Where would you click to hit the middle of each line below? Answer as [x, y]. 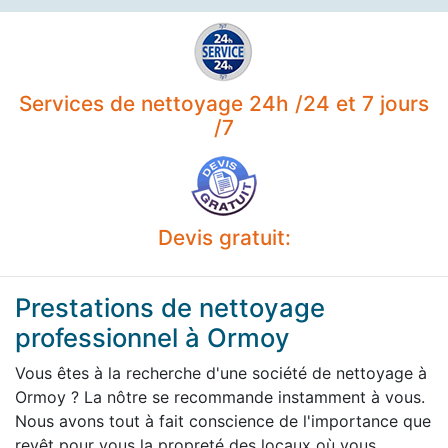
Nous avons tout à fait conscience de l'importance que [223, 420]
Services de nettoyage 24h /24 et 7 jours [224, 103]
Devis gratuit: [224, 237]
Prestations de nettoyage [170, 307]
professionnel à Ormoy [152, 337]
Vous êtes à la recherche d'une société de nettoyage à [221, 372]
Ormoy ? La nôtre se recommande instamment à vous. [220, 396]
